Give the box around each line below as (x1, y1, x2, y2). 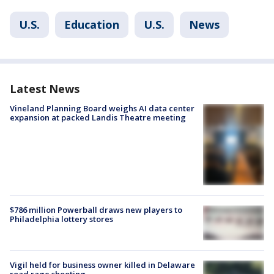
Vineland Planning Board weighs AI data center (10, 103, 194, 114)
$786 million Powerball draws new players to (10, 204, 182, 216)
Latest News (10, 81, 80, 96)
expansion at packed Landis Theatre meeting (10, 112, 186, 123)
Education (64, 17, 119, 32)
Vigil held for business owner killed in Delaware (10, 259, 195, 270)
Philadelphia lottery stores (10, 213, 113, 225)
